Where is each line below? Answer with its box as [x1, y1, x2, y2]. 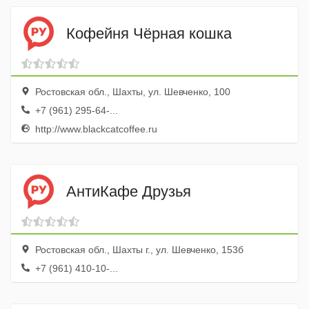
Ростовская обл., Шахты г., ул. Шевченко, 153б [32, 244, 243, 255]
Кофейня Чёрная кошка [66, 24, 232, 42]
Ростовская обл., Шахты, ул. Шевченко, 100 [32, 86, 230, 97]
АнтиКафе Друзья [66, 182, 191, 200]
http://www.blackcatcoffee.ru [32, 123, 157, 134]
